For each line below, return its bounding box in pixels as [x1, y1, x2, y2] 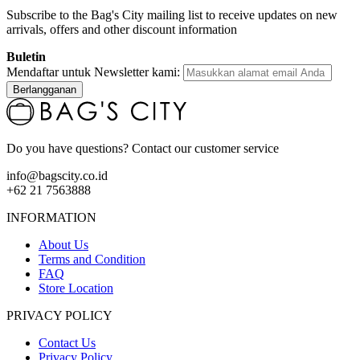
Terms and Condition [39, 252, 145, 267]
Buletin [6, 50, 46, 64]
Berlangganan [13, 84, 76, 96]
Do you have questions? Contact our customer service [6, 141, 279, 156]
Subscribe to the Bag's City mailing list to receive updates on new [6, 8, 337, 22]
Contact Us [39, 336, 96, 350]
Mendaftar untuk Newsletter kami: [6, 65, 183, 80]
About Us [39, 238, 88, 252]
